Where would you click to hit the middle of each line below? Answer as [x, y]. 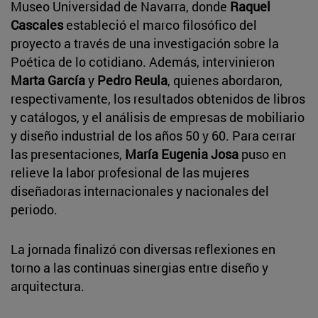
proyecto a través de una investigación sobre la [145, 43]
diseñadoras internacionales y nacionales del [140, 191]
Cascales [37, 24]
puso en [262, 154]
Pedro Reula [132, 80]
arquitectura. [48, 286]
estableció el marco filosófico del [160, 24]
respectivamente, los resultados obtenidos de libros [158, 98]
